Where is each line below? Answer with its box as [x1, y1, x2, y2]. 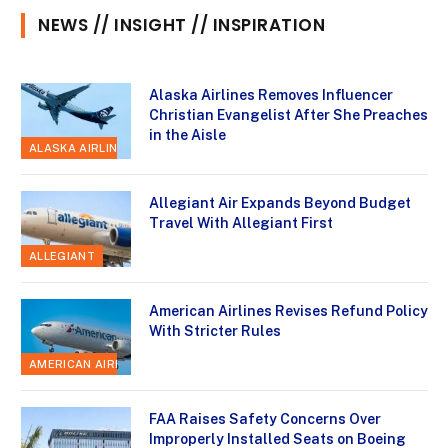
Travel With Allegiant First [149, 214, 333, 231]
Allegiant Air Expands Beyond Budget [149, 194, 411, 211]
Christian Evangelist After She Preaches [149, 106, 428, 123]
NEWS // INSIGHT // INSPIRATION [38, 12, 326, 37]
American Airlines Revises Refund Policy [149, 302, 428, 319]
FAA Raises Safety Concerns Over [149, 410, 381, 427]
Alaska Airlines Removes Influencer [149, 86, 393, 103]
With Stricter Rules [149, 322, 281, 339]
